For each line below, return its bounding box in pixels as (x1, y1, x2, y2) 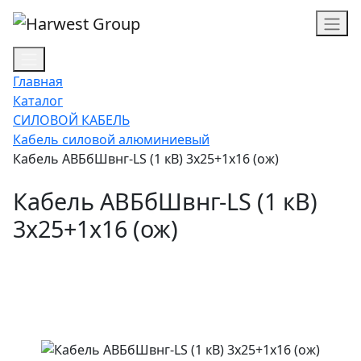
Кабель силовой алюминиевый (13, 131, 210, 149)
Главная (13, 73, 63, 91)
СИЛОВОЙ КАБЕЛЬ (13, 111, 130, 130)
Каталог (13, 92, 63, 110)
